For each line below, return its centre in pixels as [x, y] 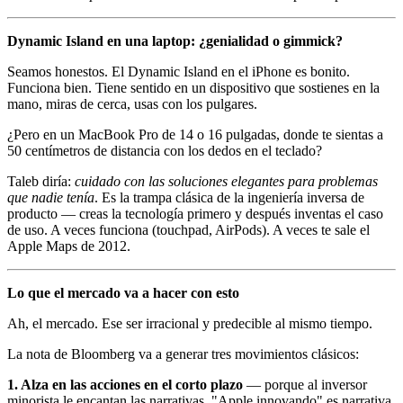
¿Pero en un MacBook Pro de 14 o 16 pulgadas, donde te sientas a [195, 134]
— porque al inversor [305, 384]
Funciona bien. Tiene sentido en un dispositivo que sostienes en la [193, 87]
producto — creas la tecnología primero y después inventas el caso [195, 213]
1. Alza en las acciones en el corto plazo [125, 384]
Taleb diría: [41, 181]
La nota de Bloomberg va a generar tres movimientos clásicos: [183, 354]
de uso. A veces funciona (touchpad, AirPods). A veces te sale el [188, 229]
